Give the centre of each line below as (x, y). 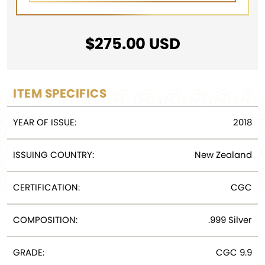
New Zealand (223, 155)
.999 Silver (230, 220)
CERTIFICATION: (46, 188)
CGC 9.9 (234, 253)
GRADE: (29, 253)
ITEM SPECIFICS (60, 94)
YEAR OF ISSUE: (45, 122)
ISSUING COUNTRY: (54, 155)
